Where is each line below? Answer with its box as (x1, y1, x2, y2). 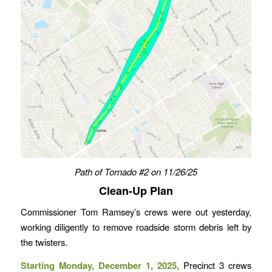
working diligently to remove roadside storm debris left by (20, 220, 252, 234)
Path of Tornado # (74, 165, 144, 178)
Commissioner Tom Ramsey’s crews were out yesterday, (20, 205, 252, 219)
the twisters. (20, 236, 67, 249)
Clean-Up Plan (98, 182, 173, 199)
